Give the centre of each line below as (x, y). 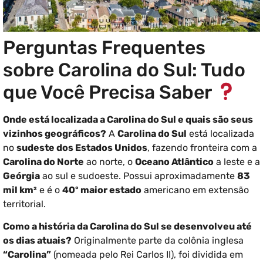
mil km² (20, 190)
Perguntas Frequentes (104, 47)
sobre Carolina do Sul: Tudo (124, 70)
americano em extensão (195, 190)
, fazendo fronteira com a (202, 147)
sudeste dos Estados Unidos (82, 147)
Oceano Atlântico (174, 161)
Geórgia (21, 176)
